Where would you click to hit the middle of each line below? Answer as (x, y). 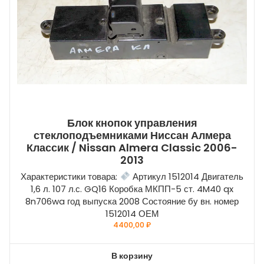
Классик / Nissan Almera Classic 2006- (132, 147)
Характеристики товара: (70, 176)
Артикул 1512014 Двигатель (187, 176)
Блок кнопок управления (132, 123)
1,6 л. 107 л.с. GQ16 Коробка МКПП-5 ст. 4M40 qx (132, 189)
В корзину (132, 255)
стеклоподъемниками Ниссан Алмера (132, 135)
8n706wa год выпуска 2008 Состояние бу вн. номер (132, 201)
